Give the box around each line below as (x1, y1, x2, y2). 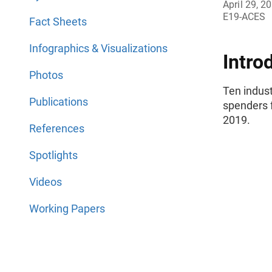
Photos (29, 69, 63, 81)
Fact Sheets (29, 15, 87, 28)
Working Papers (29, 202, 105, 215)
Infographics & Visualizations (29, 42, 168, 55)
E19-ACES (223, 11, 265, 22)
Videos (29, 175, 62, 188)
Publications (29, 95, 88, 108)
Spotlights (29, 149, 78, 161)
